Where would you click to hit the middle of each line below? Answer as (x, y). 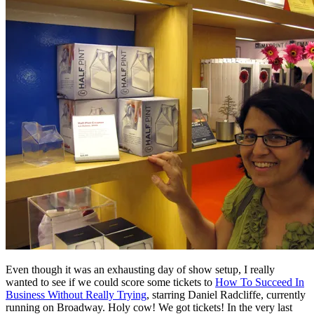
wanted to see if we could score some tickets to (110, 282)
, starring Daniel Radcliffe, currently (226, 294)
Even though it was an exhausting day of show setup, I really (140, 269)
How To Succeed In (260, 282)
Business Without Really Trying (76, 294)
